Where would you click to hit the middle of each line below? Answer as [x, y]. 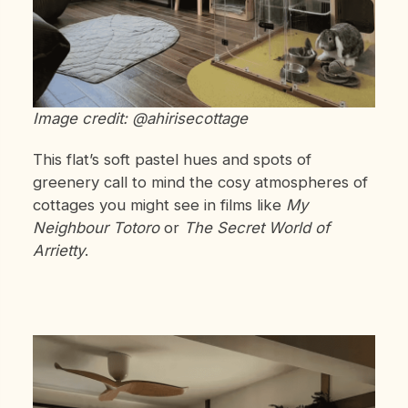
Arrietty [58, 251]
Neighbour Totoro [96, 228]
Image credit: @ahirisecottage [140, 119]
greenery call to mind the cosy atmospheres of [200, 183]
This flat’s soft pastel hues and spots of [172, 160]
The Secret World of [256, 228]
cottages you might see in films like [159, 205]
